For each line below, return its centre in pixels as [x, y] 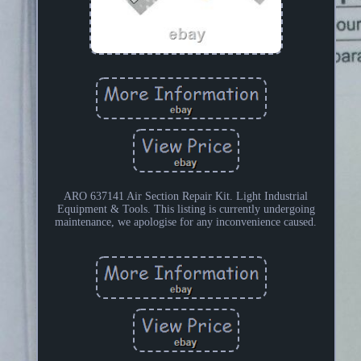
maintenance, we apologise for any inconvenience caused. [186, 222]
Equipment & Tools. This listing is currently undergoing [186, 210]
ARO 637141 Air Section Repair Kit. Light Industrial [186, 197]
